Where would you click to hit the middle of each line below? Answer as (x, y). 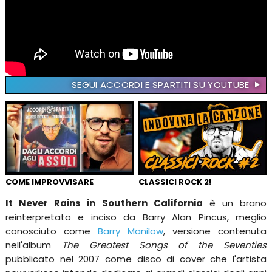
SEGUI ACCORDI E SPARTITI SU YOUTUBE (161, 85)
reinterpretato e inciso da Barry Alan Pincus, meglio (136, 217)
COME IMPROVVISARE (49, 182)
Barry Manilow (131, 231)
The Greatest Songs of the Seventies (164, 245)
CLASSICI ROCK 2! (175, 182)
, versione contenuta (215, 231)
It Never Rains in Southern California (104, 203)
